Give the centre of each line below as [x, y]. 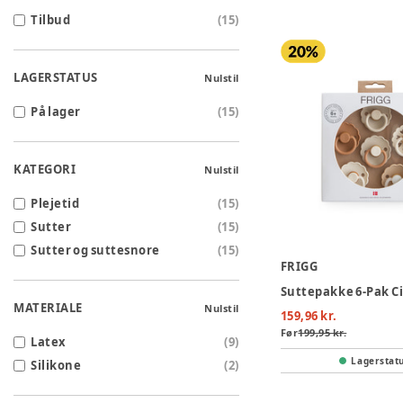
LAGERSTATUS [56, 78]
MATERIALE [48, 308]
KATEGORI [45, 170]
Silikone [56, 366]
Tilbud [51, 20]
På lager [56, 112]
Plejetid [55, 204]
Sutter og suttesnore [95, 251]
